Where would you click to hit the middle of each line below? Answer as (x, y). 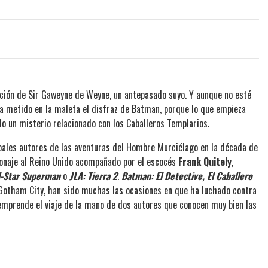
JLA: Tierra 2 (93, 176)
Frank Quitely (205, 162)
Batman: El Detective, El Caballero (187, 176)
